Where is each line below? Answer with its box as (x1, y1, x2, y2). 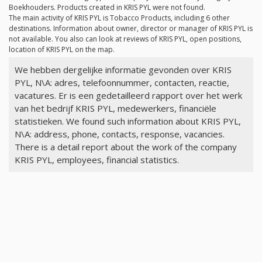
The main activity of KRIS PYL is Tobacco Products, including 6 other (9, 13, 230, 23)
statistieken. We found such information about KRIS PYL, (14, 115, 241, 127)
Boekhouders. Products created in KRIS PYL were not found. (9, 2, 205, 13)
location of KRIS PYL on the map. (9, 44, 115, 55)
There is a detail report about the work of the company (14, 141, 237, 153)
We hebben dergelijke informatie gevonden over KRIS (14, 64, 232, 76)
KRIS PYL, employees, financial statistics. (14, 154, 179, 166)
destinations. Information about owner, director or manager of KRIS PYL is (9, 23, 253, 34)
